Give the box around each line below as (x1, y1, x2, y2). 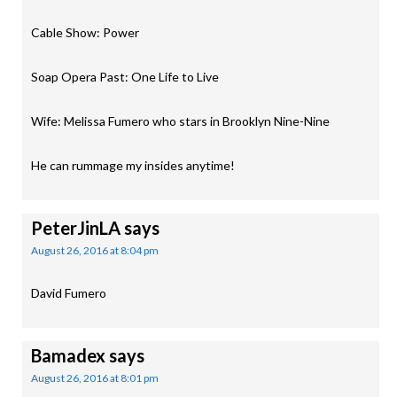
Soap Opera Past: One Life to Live (31, 69, 219, 84)
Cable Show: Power (31, 25, 139, 40)
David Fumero (31, 285, 106, 300)
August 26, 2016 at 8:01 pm (31, 371, 159, 385)
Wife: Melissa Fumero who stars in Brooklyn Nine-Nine (31, 113, 330, 128)
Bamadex (31, 345, 105, 366)
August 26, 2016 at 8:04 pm (31, 244, 159, 257)
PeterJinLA (31, 217, 121, 238)
